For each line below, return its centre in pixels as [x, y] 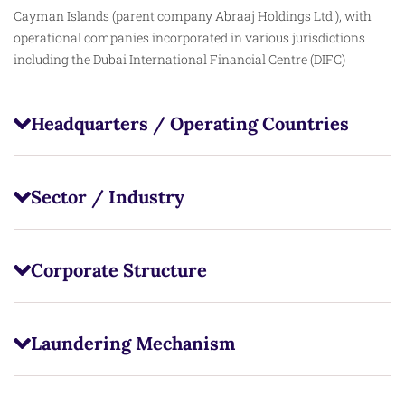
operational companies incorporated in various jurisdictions [189, 37]
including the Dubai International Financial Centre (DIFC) [179, 59]
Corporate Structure [118, 269]
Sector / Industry [107, 196]
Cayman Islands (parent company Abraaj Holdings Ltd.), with [193, 15]
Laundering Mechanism [132, 343]
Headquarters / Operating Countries [189, 123]
